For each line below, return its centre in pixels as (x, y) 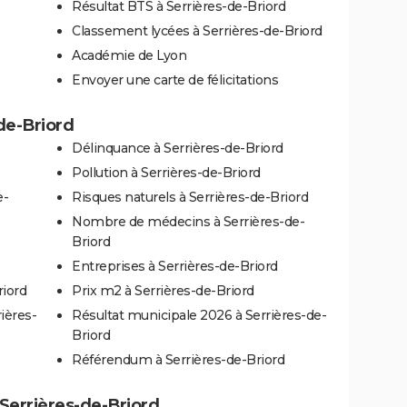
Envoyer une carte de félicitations (175, 79)
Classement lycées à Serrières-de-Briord (197, 30)
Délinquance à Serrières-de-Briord (178, 148)
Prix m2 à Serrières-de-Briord (163, 290)
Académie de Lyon (129, 55)
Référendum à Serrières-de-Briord (178, 359)
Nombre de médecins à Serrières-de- (188, 221)
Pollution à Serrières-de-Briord (166, 172)
